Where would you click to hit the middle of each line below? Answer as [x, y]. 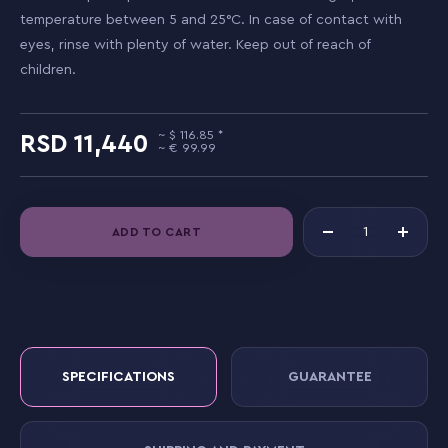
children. [48, 70]
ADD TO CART [156, 231]
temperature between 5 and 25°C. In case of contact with [211, 20]
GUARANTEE [329, 376]
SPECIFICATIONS [118, 376]
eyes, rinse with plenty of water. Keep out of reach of [195, 45]
